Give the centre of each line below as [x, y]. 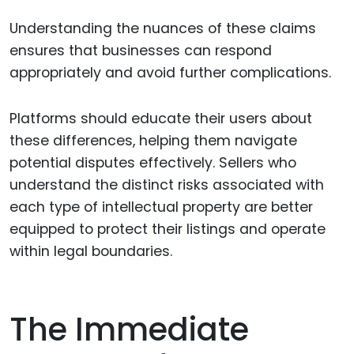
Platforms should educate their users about [161, 119]
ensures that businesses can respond [141, 50]
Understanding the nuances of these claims [163, 28]
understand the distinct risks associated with [167, 185]
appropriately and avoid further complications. [170, 72]
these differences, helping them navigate [153, 141]
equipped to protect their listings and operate [168, 230]
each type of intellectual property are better [161, 207]
